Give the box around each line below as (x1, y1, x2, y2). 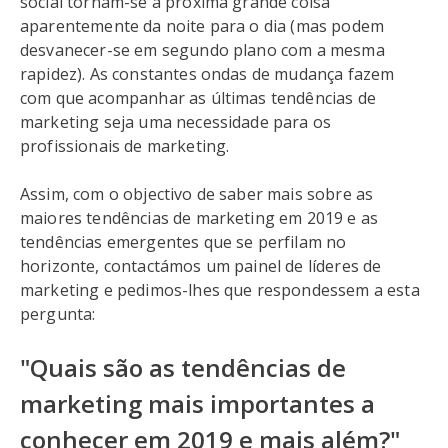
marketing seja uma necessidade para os (20, 111, 332, 133)
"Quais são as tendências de (20, 351, 346, 384)
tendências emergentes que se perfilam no (20, 231, 347, 253)
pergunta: (20, 303, 96, 325)
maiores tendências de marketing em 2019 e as (20, 207, 379, 229)
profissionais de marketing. (20, 135, 230, 157)
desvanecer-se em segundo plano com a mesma (20, 39, 385, 61)
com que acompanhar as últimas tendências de (20, 87, 376, 109)
